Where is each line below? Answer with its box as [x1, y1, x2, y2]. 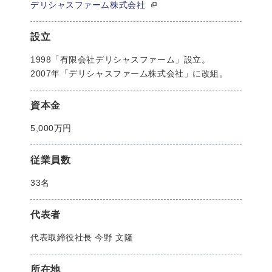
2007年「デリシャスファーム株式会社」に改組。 [30, 69, 228, 78]
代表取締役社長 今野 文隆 [30, 233, 134, 242]
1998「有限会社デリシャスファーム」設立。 [30, 55, 211, 64]
